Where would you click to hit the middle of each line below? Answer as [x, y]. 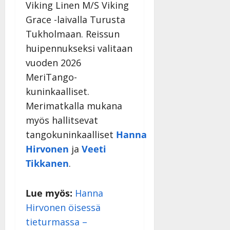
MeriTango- [51, 77]
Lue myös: [49, 193]
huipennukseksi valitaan [79, 49]
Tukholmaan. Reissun [73, 34]
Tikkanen [47, 164]
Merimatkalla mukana [74, 106]
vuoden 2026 [53, 63]
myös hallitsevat [62, 120]
